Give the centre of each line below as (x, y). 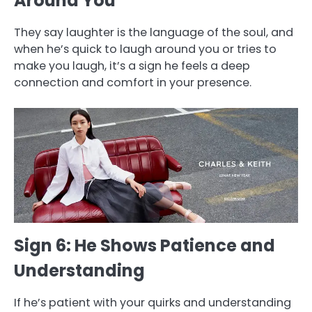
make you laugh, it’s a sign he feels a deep (132, 65)
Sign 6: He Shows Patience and (145, 245)
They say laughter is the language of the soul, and (154, 32)
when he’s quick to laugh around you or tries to (145, 49)
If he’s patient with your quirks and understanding (153, 302)
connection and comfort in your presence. (133, 82)
